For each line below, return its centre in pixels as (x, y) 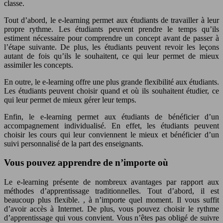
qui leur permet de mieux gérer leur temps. (70, 100)
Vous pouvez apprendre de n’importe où (86, 163)
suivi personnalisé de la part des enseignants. (74, 143)
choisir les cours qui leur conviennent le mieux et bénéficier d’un (111, 134)
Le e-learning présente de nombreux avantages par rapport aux (111, 182)
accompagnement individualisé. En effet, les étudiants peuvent (111, 125)
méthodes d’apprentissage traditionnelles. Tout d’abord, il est (111, 191)
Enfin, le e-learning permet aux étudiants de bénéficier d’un (111, 116)
